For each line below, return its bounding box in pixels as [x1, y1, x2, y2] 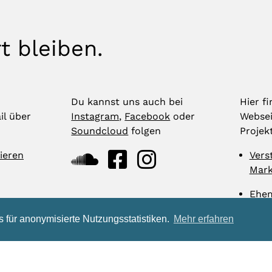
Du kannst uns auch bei [71, 96, 183, 107]
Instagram [71, 110, 120, 122]
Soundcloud [71, 125, 129, 137]
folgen [128, 125, 161, 137]
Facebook [124, 110, 171, 122]
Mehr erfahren [173, 214, 234, 225]
